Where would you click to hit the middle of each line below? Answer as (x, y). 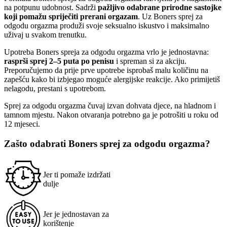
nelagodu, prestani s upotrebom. (55, 89)
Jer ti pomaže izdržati (77, 174)
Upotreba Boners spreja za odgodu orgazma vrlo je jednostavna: (106, 52)
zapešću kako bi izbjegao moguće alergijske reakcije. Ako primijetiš (112, 80)
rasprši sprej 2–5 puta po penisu (59, 61)
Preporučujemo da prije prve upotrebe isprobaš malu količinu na (106, 70)
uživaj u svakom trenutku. (45, 35)
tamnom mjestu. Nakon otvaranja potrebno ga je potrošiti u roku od (111, 115)
